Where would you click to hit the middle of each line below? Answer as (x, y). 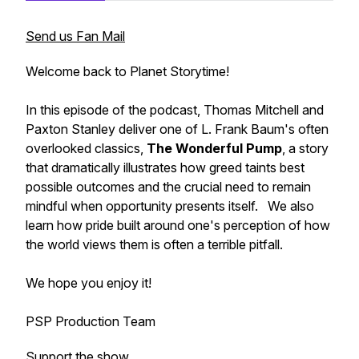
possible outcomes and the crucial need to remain (168, 187)
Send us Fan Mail (75, 36)
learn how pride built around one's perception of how (178, 225)
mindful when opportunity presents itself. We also (170, 206)
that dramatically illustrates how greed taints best (165, 167)
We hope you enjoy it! (89, 283)
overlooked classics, (86, 148)
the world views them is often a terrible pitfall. (154, 244)
